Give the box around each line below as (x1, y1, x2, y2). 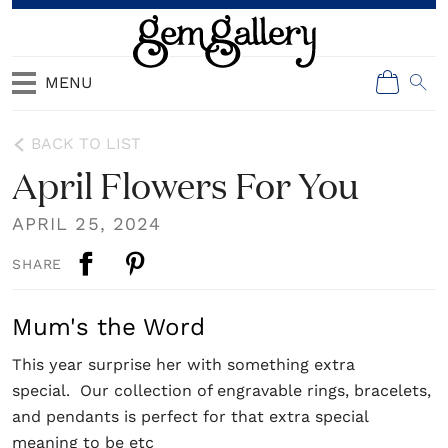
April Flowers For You (12, 160, 359, 208)
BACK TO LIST (31, 134, 141, 153)
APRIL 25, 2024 (12, 213, 162, 234)
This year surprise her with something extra (12, 355, 355, 374)
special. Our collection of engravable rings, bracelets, (12, 381, 431, 400)
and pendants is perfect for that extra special (12, 407, 368, 426)
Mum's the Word (12, 312, 205, 341)
